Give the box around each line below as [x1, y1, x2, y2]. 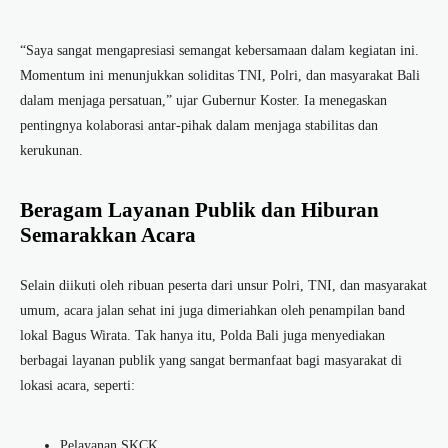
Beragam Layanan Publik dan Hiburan [20, 198, 379, 223]
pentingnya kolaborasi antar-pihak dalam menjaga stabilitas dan [20, 118, 378, 134]
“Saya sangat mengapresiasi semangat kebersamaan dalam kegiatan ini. [20, 43, 419, 59]
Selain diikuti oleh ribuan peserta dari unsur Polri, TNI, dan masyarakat [20, 278, 427, 294]
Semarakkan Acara [20, 223, 196, 248]
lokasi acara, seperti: [20, 378, 135, 394]
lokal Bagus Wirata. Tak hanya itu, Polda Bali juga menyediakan [20, 328, 385, 344]
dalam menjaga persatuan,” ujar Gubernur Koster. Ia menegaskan [20, 93, 387, 109]
